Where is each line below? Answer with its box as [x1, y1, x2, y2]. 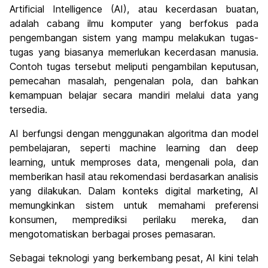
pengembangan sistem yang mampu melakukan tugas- [10, 32, 258, 44]
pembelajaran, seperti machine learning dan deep [10, 142, 258, 154]
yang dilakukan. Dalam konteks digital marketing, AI [10, 185, 258, 197]
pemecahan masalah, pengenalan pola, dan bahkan [10, 75, 258, 87]
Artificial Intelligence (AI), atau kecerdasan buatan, [10, 3, 258, 16]
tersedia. [10, 103, 47, 116]
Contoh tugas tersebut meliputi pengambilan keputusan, [10, 60, 258, 73]
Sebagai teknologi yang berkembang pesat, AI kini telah [10, 252, 258, 264]
